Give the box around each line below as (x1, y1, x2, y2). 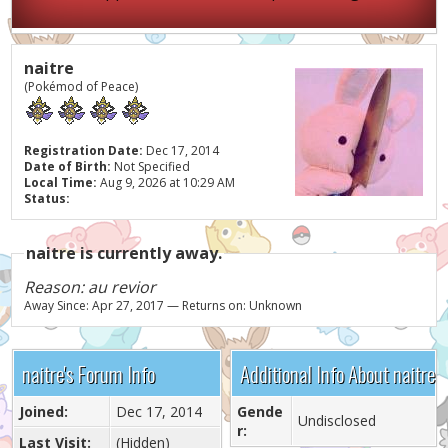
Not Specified (111, 158, 194, 175)
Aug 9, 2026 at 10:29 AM (97, 174, 236, 191)
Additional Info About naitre (239, 358, 435, 389)
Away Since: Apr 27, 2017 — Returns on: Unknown (24, 297, 303, 314)
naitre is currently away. (26, 242, 223, 264)
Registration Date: (24, 142, 144, 159)
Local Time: (24, 174, 98, 191)
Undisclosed (297, 411, 376, 430)
